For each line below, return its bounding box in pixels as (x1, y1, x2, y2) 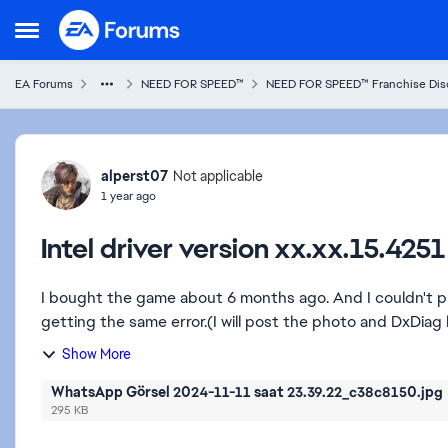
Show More (62, 345, 131, 363)
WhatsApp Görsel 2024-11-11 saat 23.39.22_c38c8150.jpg (51, 383, 445, 401)
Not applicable (173, 167, 263, 185)
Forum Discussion (13, 131, 263, 173)
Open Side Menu (14, 25, 135, 46)
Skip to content (79, 15, 184, 33)
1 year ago (101, 187, 156, 204)
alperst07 (101, 166, 168, 185)
